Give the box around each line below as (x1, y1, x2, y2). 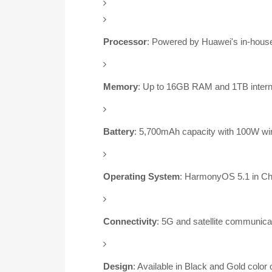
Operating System (103, 171, 180, 182)
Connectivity (103, 216, 157, 226)
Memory (103, 81, 138, 92)
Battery (103, 126, 134, 137)
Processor (103, 36, 147, 47)
